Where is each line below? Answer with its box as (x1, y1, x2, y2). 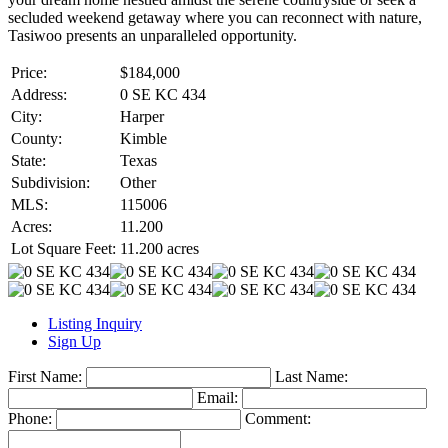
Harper (120, 107, 164, 125)
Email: (197, 388, 238, 406)
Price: (11, 63, 47, 81)
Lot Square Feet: (11, 239, 116, 257)
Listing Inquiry (48, 314, 142, 332)
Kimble (120, 129, 167, 147)
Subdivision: (11, 173, 90, 191)
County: (11, 129, 62, 147)
